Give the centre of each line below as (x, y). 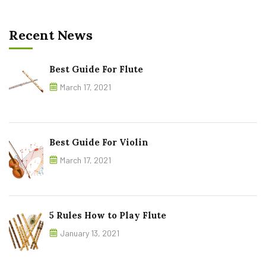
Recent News (51, 35)
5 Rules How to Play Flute (108, 215)
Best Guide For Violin (99, 142)
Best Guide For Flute (96, 69)
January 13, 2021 (90, 233)
